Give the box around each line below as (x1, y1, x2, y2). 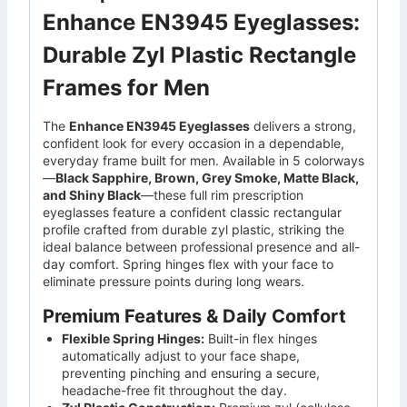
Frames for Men (43, 74, 210, 102)
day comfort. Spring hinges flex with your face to (43, 256, 333, 273)
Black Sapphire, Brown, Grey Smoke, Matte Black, (55, 170, 359, 186)
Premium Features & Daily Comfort (43, 305, 346, 328)
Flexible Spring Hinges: (62, 331, 204, 347)
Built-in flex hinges (204, 331, 317, 347)
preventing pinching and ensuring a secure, (62, 365, 320, 382)
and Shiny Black (43, 187, 141, 203)
